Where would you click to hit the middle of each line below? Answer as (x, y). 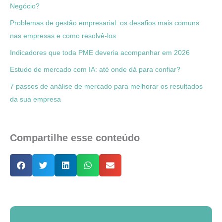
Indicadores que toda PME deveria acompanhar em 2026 (100, 52)
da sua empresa (35, 99)
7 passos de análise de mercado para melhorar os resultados (106, 86)
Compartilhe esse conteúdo (75, 138)
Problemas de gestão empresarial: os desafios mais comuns (105, 23)
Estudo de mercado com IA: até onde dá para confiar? (95, 69)
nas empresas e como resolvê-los (63, 35)
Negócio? (25, 6)
